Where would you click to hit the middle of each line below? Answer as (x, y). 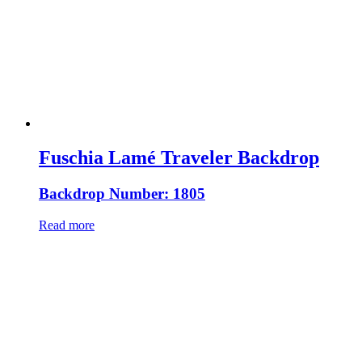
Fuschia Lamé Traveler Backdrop (179, 157)
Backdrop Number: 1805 (122, 193)
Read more (67, 225)
